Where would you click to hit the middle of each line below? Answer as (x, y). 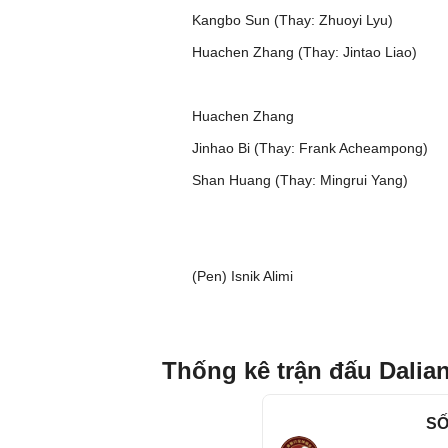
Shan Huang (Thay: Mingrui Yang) (300, 180)
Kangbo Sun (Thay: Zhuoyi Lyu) (292, 20)
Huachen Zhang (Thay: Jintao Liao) (304, 52)
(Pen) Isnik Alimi (242, 276)
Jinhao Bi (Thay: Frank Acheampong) (310, 148)
